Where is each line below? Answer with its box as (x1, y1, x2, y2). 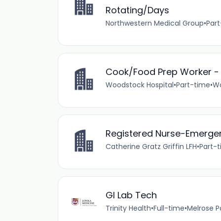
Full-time (153, 203, 184, 213)
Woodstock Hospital (106, 80, 174, 90)
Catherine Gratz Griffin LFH (106, 142, 197, 151)
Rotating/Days (106, 4, 169, 16)
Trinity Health (106, 203, 151, 213)
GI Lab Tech (106, 189, 157, 201)
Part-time (176, 80, 210, 90)
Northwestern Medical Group (106, 18, 204, 28)
